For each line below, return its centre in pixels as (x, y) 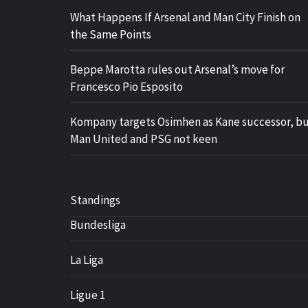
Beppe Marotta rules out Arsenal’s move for (177, 69)
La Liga (87, 260)
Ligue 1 (88, 295)
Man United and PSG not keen (144, 139)
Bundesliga (98, 225)
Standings (95, 200)
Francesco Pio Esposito (126, 87)
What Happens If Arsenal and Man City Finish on (185, 17)
